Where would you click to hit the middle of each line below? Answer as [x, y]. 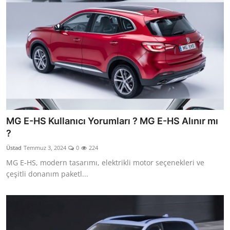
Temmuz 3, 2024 [45, 148]
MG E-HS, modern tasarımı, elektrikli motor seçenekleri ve [105, 163]
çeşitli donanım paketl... [47, 174]
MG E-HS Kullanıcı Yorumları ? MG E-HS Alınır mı [112, 121]
